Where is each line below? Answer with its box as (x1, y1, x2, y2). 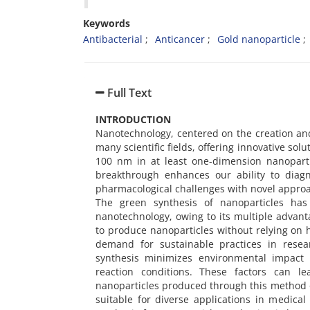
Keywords (83, 17, 130, 30)
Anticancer (155, 33, 205, 46)
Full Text (104, 85, 152, 100)
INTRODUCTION (95, 113, 171, 127)
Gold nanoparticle (217, 33, 300, 46)
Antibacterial (83, 33, 143, 46)
